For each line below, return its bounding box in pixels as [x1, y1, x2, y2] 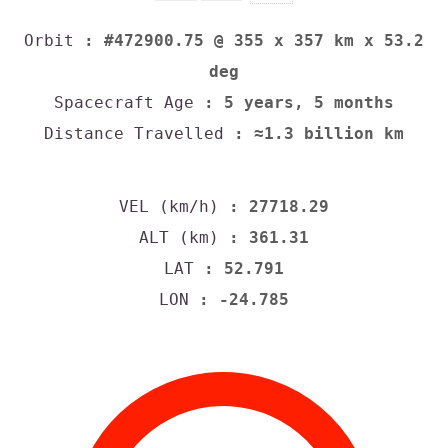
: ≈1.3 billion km [224, 124, 404, 144]
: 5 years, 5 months [194, 93, 394, 113]
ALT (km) [139, 227, 219, 247]
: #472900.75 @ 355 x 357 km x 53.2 [74, 31, 424, 51]
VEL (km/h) [119, 196, 219, 216]
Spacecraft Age [54, 93, 194, 113]
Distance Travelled [44, 124, 224, 144]
